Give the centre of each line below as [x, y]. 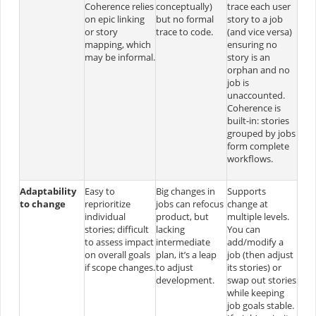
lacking [170, 229]
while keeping [255, 292]
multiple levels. [258, 216]
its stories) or [254, 267]
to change [42, 203]
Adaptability [48, 191]
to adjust [174, 267]
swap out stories [261, 280]
